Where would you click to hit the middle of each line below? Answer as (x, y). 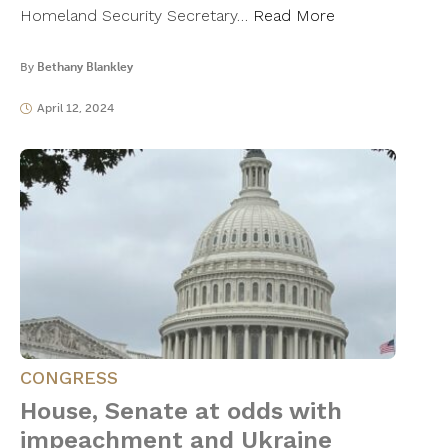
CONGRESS (69, 378)
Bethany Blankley (85, 67)
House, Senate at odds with (181, 411)
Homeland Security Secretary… (136, 16)
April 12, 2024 (75, 108)
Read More (294, 16)
